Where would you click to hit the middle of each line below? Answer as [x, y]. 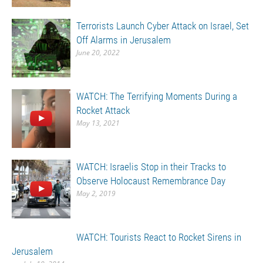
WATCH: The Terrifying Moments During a [157, 96]
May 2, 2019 [96, 193]
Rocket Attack [103, 110]
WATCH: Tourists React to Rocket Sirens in [159, 237]
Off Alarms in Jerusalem [124, 40]
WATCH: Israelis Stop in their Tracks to [151, 167]
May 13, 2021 [98, 123]
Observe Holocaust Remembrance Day [151, 181]
